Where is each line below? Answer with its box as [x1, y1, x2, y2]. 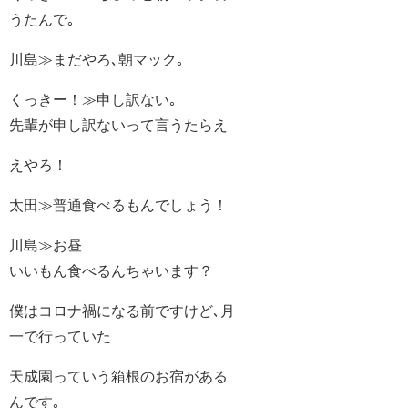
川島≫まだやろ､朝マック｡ [9, 52, 184, 67]
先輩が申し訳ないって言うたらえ [9, 117, 228, 133]
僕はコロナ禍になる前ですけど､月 [9, 303, 235, 319]
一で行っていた [9, 329, 111, 344]
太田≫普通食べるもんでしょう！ [9, 198, 228, 213]
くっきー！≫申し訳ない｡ [9, 92, 177, 107]
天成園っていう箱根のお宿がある [9, 369, 228, 384]
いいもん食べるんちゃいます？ [9, 263, 213, 279]
